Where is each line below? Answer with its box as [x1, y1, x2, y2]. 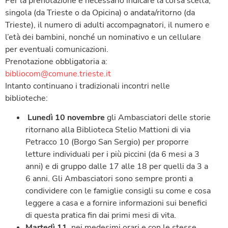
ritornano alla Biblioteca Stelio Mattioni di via [25, 124, 190, 136]
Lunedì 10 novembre [27, 112, 105, 124]
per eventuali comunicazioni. [5, 44, 108, 55]
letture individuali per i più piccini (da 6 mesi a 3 [25, 149, 199, 160]
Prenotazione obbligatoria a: [5, 56, 109, 68]
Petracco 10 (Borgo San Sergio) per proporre [25, 136, 189, 148]
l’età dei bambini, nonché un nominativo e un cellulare [5, 32, 201, 43]
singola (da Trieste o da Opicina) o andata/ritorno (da [5, 7, 195, 19]
